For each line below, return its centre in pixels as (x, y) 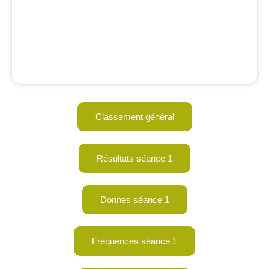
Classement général (134, 117)
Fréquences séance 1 (134, 241)
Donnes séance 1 (134, 200)
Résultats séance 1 (134, 158)
